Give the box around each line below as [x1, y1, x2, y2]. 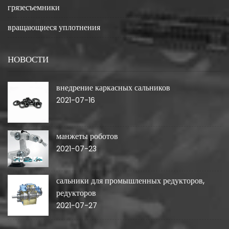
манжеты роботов [56, 130, 118, 143]
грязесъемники [8, 2, 60, 14]
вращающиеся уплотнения [8, 21, 100, 34]
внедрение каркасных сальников [56, 82, 170, 94]
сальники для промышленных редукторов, [56, 175, 204, 187]
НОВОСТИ [8, 53, 49, 66]
